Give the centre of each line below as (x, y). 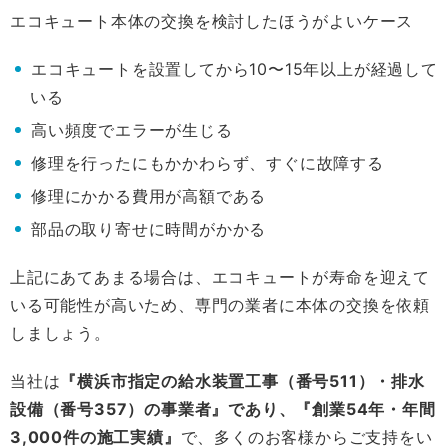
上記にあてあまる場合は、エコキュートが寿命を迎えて (220, 277)
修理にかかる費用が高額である (149, 196)
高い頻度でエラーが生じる (132, 130)
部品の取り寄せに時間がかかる (149, 229)
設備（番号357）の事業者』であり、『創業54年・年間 (223, 409)
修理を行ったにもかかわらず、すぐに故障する (207, 163)
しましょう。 (60, 333)
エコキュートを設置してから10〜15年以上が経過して (234, 69)
